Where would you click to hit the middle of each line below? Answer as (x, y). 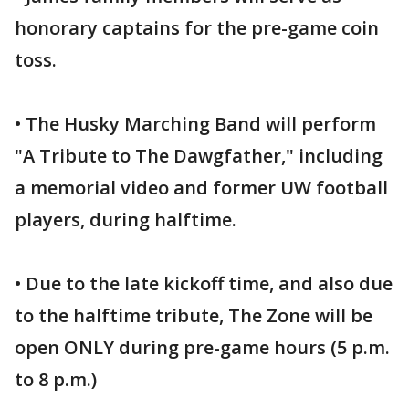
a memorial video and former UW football (201, 188)
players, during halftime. (126, 220)
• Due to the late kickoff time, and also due (204, 283)
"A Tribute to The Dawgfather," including (199, 156)
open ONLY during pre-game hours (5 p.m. (202, 347)
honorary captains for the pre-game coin (197, 28)
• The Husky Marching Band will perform (195, 124)
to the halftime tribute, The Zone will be (194, 315)
